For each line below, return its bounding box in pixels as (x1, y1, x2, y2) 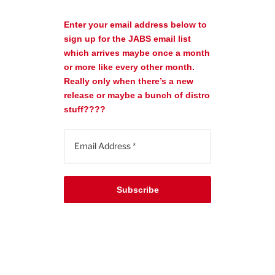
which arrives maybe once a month (64, 47, 210, 58)
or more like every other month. (64, 61, 195, 72)
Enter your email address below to (64, 19, 207, 29)
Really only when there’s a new (64, 76, 193, 86)
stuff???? (64, 104, 106, 114)
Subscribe (116, 184, 159, 195)
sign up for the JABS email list (64, 33, 191, 44)
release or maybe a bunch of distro (64, 90, 210, 100)
